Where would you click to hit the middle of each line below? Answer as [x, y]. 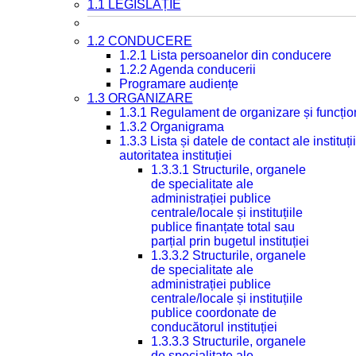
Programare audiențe [178, 84]
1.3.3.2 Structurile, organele [228, 255]
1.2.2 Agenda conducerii [187, 70]
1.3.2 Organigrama [171, 127]
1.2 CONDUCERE [139, 41]
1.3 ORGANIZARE [140, 98]
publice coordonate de [213, 313]
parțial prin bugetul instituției [230, 241]
